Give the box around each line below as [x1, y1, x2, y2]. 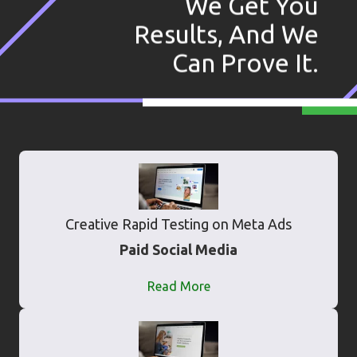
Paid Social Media [120, 241, 237, 258]
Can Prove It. [172, 49, 319, 78]
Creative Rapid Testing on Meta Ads [65, 216, 292, 233]
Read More [147, 279, 210, 294]
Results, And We [134, 20, 319, 49]
